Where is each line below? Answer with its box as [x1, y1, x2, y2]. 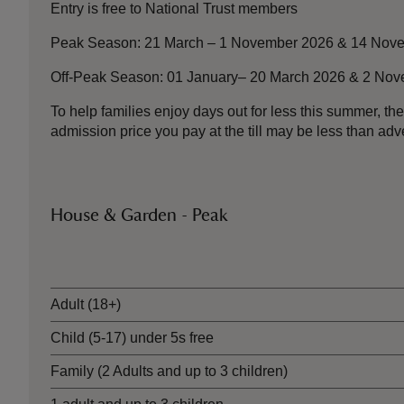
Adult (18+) [50, 297, 121, 312]
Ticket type [50, 245, 119, 261]
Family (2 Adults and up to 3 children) [50, 363, 288, 379]
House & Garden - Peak [50, 207, 228, 225]
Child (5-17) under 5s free [50, 330, 214, 345]
